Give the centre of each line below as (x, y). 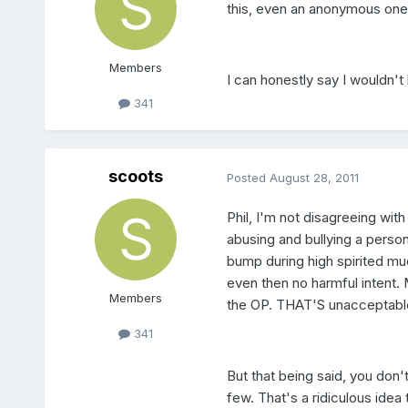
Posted (248, 177)
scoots (135, 177)
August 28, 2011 (314, 177)
